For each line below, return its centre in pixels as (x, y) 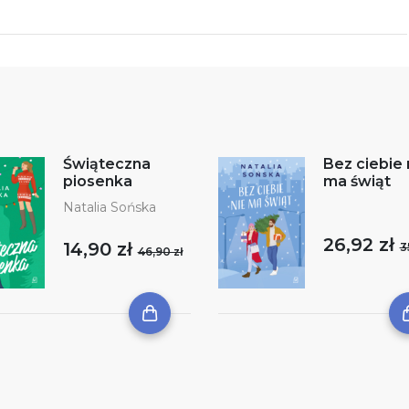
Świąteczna (106, 164)
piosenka (97, 182)
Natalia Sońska (109, 208)
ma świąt (357, 182)
